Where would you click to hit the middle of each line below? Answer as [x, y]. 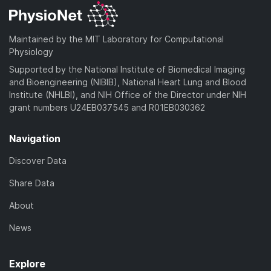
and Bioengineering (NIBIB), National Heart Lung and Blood [128, 82]
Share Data [32, 183]
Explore [27, 263]
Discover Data [38, 160]
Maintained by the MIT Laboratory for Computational [116, 39]
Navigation [35, 138]
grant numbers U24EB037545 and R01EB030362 [107, 107]
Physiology [31, 51]
